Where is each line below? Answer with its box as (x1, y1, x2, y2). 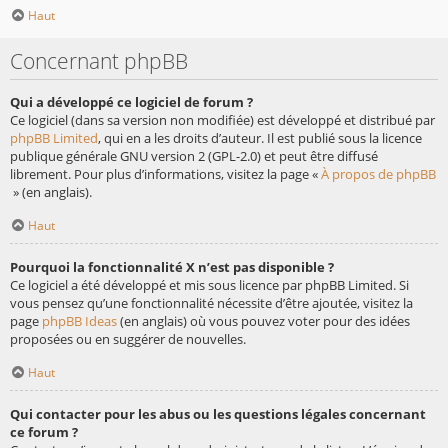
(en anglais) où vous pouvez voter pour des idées (117, 311, 410, 330)
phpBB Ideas (42, 311, 117, 330)
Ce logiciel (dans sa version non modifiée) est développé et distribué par (10, 111, 435, 130)
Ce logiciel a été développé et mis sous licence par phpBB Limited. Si (10, 275, 409, 294)
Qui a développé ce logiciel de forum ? (10, 93, 253, 112)
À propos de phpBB (321, 165, 436, 184)
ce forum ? (10, 422, 78, 441)
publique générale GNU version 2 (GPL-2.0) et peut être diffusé (10, 147, 378, 166)
